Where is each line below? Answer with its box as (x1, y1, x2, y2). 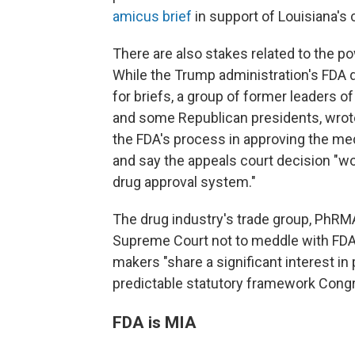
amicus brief (113, 7, 192, 25)
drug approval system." (113, 173, 256, 190)
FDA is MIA (113, 311, 197, 332)
